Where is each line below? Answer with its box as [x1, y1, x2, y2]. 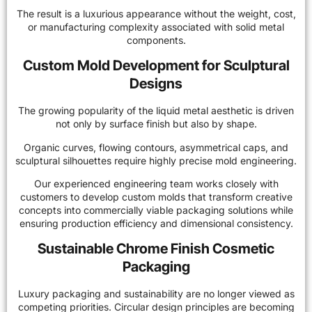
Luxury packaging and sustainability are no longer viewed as [17, 288, 295, 300]
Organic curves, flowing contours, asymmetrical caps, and [24, 141, 288, 153]
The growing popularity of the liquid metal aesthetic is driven [18, 104, 294, 117]
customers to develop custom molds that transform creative [19, 191, 292, 203]
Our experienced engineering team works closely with [33, 178, 279, 190]
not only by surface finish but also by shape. [55, 118, 257, 130]
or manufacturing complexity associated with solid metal [28, 20, 284, 33]
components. [126, 33, 186, 46]
